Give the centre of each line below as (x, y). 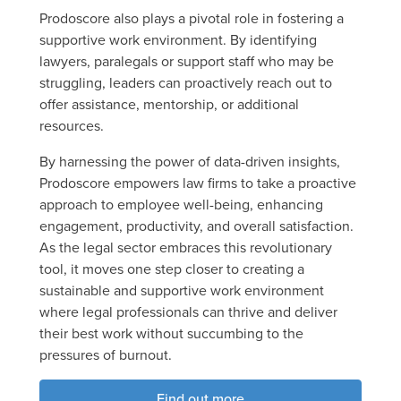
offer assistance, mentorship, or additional (169, 103)
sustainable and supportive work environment (182, 290)
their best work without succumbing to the (171, 333)
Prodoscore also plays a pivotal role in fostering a (192, 17)
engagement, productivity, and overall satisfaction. (196, 225)
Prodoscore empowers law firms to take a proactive (198, 182)
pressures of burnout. (106, 354)
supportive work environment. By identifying (178, 39)
